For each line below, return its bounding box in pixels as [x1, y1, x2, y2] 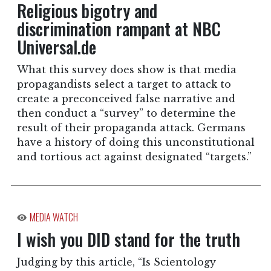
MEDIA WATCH [29, 210, 78, 225]
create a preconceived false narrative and [16, 93, 235, 105]
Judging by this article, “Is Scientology [16, 256, 216, 269]
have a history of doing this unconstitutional [16, 136, 255, 149]
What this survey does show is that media [16, 64, 237, 76]
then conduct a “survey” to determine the [16, 107, 236, 120]
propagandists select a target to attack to [16, 78, 231, 91]
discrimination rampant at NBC [16, 16, 221, 42]
